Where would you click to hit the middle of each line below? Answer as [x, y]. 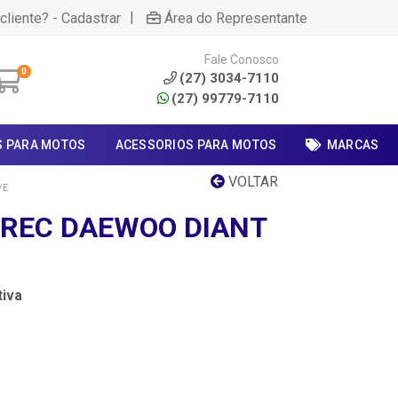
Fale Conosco [242, 59]
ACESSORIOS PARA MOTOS [196, 145]
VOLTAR [251, 182]
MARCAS [353, 145]
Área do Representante [236, 18]
